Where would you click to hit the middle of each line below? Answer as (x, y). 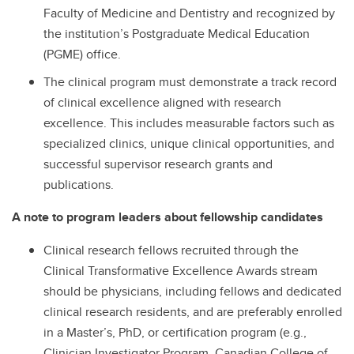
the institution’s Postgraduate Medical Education (177, 34)
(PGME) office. (82, 54)
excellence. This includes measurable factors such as (189, 122)
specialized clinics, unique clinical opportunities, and (189, 143)
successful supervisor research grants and (158, 164)
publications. (79, 184)
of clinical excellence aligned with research (162, 102)
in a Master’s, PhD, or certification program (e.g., (175, 332)
